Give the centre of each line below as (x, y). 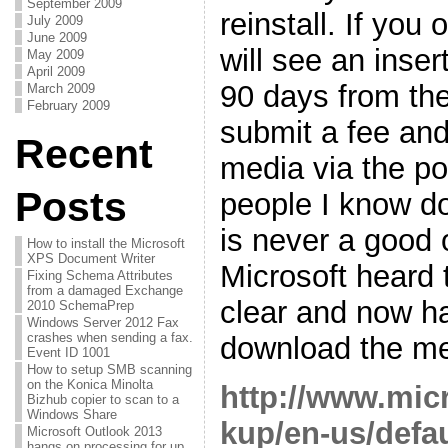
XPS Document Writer (90, 258)
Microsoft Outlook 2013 (94, 431)
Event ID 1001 (68, 352)
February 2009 (68, 105)
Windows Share (71, 414)
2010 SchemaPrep (80, 305)
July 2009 (54, 20)
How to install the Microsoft (105, 243)
